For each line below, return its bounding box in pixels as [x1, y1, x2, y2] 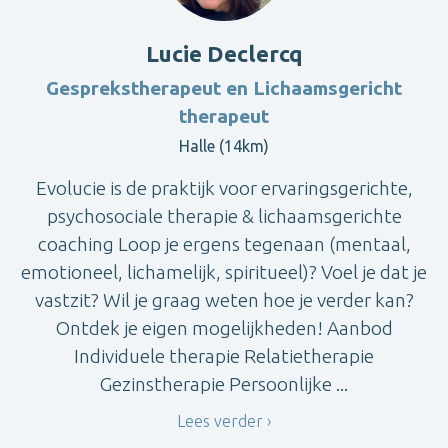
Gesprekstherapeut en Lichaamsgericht [46, 77, 402, 100]
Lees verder [177, 412, 263, 431]
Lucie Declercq [145, 41, 303, 67]
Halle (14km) [179, 137, 269, 156]
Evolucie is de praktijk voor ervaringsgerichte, [35, 177, 413, 200]
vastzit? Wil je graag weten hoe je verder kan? [34, 289, 414, 312]
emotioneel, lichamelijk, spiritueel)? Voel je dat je [21, 261, 427, 284]
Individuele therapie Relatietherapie [74, 345, 374, 368]
